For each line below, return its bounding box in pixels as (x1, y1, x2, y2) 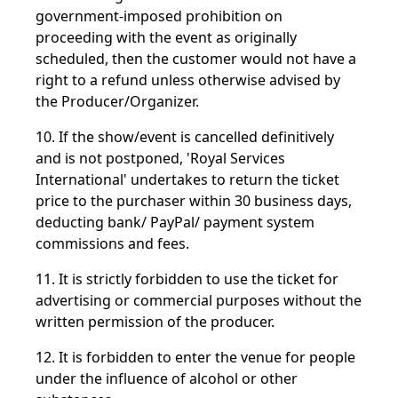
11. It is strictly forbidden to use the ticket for (36, 269, 338, 289)
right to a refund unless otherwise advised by (36, 70, 340, 90)
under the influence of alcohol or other (36, 369, 298, 388)
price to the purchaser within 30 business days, (36, 191, 352, 211)
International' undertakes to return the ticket (36, 170, 339, 189)
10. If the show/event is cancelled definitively (36, 127, 334, 147)
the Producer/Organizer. (36, 92, 199, 111)
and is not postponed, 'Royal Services (36, 148, 285, 168)
